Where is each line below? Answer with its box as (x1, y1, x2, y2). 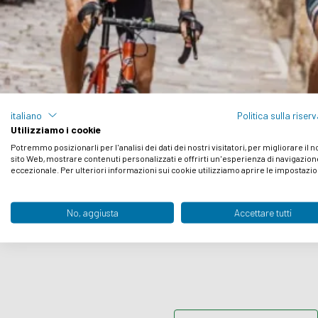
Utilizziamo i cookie (11, 123, 101, 136)
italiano (11, 109, 42, 121)
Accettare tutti (234, 206, 292, 219)
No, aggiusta (66, 206, 119, 219)
